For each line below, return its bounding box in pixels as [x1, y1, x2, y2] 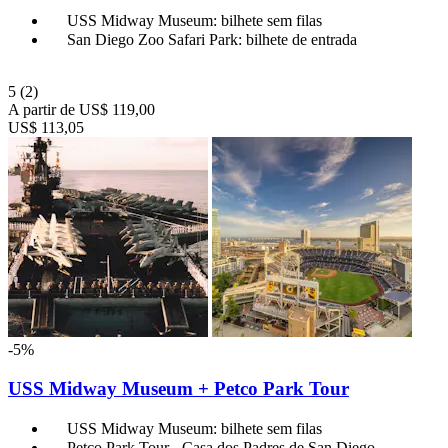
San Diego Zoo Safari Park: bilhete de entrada [67, 31, 357, 49]
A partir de [8, 101, 75, 119]
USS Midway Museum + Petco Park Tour [8, 377, 349, 399]
